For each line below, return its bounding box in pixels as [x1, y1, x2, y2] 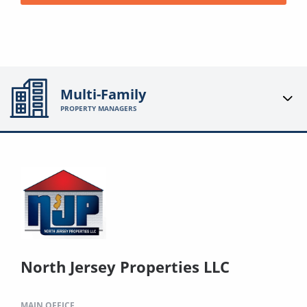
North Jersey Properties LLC [21, 256, 230, 277]
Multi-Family [60, 84, 147, 103]
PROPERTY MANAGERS [60, 103, 138, 113]
